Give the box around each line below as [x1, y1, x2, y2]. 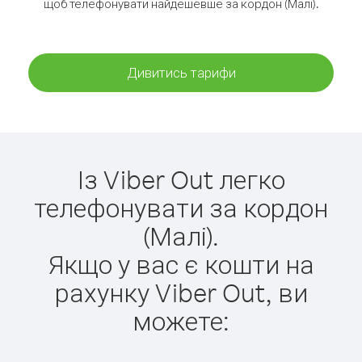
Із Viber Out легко [77, 162, 285, 196]
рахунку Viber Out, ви [54, 276, 308, 309]
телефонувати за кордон [34, 191, 328, 224]
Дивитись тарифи [126, 64, 236, 81]
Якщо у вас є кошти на [48, 247, 314, 280]
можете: [133, 304, 229, 337]
